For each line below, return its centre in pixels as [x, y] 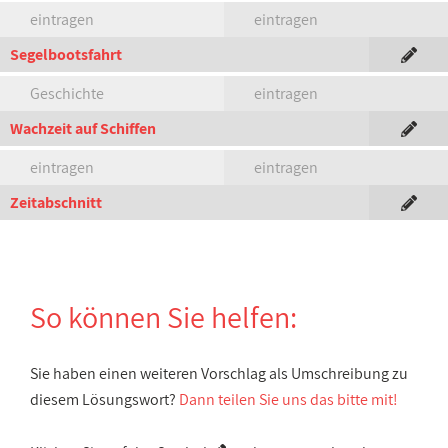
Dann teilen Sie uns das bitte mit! [288, 399]
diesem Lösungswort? [104, 399]
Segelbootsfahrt [66, 54]
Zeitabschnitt [56, 202]
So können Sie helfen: [163, 317]
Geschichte [67, 93]
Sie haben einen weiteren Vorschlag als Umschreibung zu [219, 373]
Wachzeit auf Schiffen [83, 128]
